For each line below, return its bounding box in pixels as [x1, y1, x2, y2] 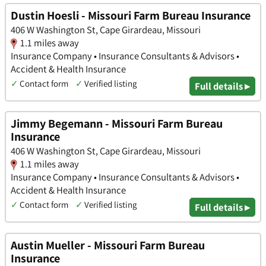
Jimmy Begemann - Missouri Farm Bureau [11, 116, 223, 132]
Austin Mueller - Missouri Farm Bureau [11, 237, 205, 253]
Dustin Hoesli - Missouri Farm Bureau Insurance [11, 7, 251, 23]
